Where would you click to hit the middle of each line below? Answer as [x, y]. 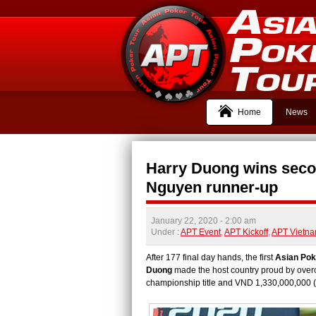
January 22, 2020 [186, 221]
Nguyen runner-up [212, 187]
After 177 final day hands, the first [211, 257]
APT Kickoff [246, 232]
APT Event [201, 232]
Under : [166, 232]
